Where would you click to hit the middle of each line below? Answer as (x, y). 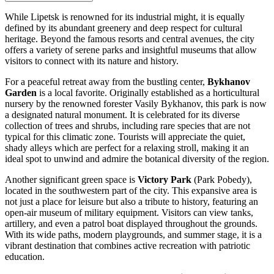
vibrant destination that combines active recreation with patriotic (128, 245)
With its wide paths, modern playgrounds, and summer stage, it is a (133, 234)
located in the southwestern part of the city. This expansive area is (131, 190)
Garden (21, 92)
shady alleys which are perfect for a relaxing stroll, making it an (127, 147)
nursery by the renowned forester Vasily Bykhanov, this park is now (136, 103)
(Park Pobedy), (222, 179)
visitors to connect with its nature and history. (92, 61)
